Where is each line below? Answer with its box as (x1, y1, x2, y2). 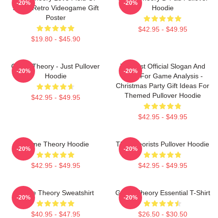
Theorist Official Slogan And (120, 62, 205, 70)
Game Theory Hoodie (22, 140, 89, 148)
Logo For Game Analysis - (122, 72, 203, 80)
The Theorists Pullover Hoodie (116, 140, 209, 148)
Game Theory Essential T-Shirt (115, 188, 210, 197)
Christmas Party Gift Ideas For (116, 81, 209, 90)
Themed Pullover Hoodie (124, 91, 201, 99)
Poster (45, 13, 66, 21)
